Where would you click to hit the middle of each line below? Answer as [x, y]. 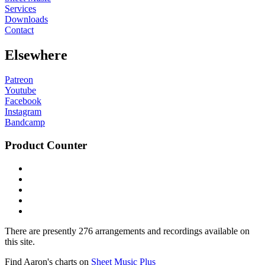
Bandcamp [25, 122]
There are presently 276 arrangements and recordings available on [127, 231]
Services [20, 8]
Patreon [19, 80]
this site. [20, 241]
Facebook [23, 101]
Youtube [20, 91]
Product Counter [46, 146]
